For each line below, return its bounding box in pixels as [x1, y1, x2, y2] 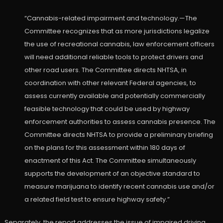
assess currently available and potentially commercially [24, 91, 205, 101]
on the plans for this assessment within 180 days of [24, 143, 185, 153]
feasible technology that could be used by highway [24, 104, 190, 114]
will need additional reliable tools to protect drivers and [24, 52, 203, 62]
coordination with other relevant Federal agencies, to [24, 78, 196, 88]
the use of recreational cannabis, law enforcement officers [24, 39, 215, 49]
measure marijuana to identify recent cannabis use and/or [24, 182, 215, 192]
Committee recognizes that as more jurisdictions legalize [24, 26, 210, 36]
